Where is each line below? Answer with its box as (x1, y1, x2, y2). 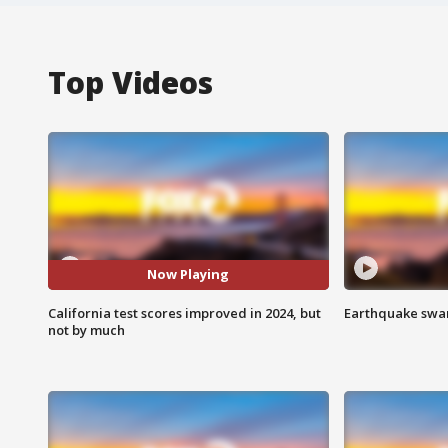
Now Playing (147, 265, 230, 284)
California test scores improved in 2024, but (48, 303, 321, 322)
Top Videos (48, 61, 213, 103)
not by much (48, 320, 125, 339)
